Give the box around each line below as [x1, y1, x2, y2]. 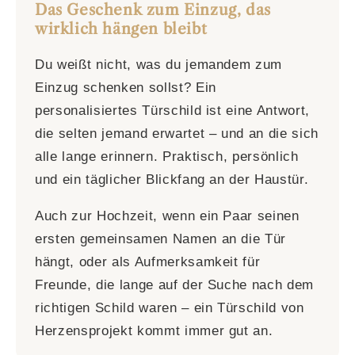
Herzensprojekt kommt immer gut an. [35, 323, 273, 339]
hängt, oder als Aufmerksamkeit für [35, 254, 261, 270]
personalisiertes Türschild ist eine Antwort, [35, 102, 311, 119]
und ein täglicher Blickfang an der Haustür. [35, 171, 309, 188]
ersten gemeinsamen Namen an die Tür [35, 231, 287, 247]
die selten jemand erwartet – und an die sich [35, 125, 319, 142]
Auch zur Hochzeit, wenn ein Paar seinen [35, 208, 300, 224]
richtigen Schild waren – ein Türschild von [35, 300, 304, 316]
